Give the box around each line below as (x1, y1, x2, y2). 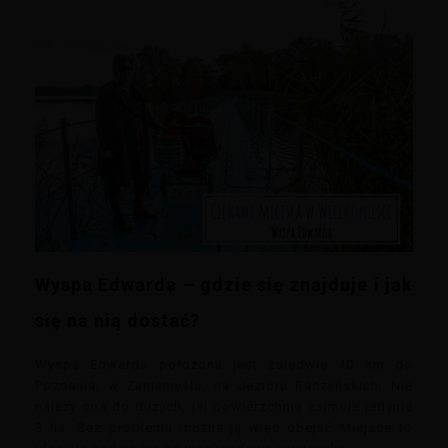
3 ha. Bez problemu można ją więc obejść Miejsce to (35, 420, 413, 436)
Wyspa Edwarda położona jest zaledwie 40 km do (35, 357, 413, 373)
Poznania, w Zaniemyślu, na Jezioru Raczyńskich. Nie (35, 378, 413, 394)
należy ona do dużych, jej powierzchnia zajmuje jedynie (35, 399, 413, 415)
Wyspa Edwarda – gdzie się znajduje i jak (35, 274, 413, 296)
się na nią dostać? (35, 310, 200, 332)
